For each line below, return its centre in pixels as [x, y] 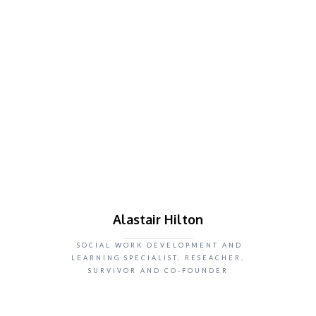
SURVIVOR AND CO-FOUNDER [158, 271]
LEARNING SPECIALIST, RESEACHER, [158, 258]
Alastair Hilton [158, 219]
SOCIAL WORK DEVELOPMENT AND [158, 245]
